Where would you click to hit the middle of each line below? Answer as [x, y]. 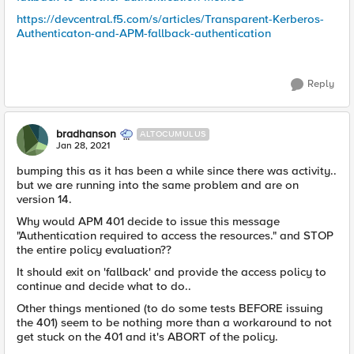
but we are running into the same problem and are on [158, 185]
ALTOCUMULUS [173, 134]
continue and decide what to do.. [104, 286]
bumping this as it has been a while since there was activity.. [177, 171]
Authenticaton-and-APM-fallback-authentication [144, 34]
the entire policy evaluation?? [94, 250]
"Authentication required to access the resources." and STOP [175, 236]
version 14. [44, 200]
